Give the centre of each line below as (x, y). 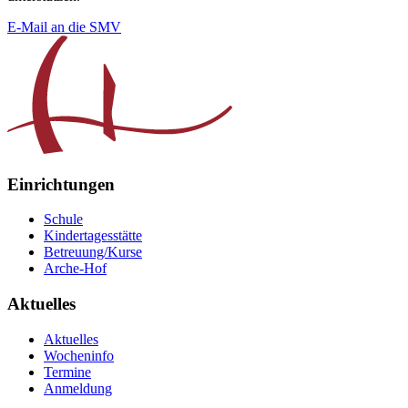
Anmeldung (78, 388)
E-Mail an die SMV (64, 26)
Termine (67, 372)
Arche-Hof (75, 269)
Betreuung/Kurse (93, 252)
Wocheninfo (79, 355)
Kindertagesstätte (93, 236)
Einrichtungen (61, 184)
